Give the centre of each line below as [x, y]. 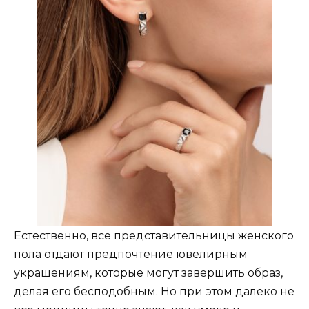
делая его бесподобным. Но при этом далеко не [154, 291]
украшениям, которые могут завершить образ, [148, 272]
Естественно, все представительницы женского [154, 235]
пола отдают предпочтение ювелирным [131, 254]
